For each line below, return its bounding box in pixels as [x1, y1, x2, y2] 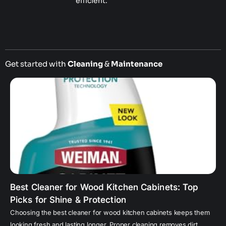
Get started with [5, 59, 68, 69]
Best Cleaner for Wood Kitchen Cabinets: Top [10, 182, 199, 193]
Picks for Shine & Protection [10, 195, 126, 205]
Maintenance [111, 59, 162, 69]
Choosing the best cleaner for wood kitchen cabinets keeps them [10, 208, 210, 217]
